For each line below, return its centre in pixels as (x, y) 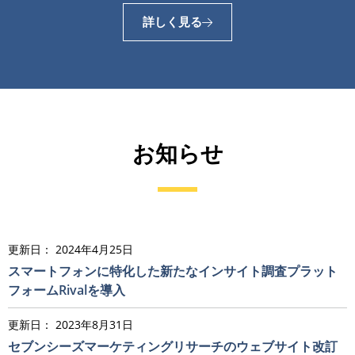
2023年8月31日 (94, 324)
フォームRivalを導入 (67, 290)
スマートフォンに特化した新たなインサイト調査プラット (173, 271)
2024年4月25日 (94, 249)
